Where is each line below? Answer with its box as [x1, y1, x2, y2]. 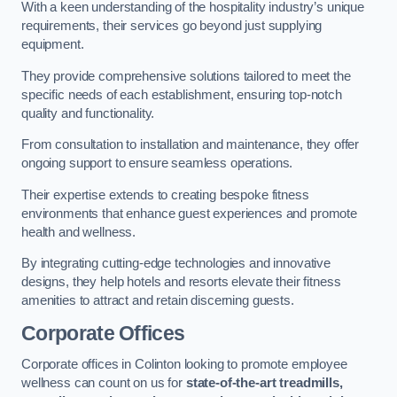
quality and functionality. [21, 105, 155, 121]
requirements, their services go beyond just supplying [21, 19, 323, 34]
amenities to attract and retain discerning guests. [21, 293, 294, 308]
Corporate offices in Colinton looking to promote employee [21, 357, 347, 372]
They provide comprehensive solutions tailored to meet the [21, 68, 351, 83]
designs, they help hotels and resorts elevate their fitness [21, 275, 341, 290]
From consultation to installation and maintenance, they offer [21, 137, 360, 152]
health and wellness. [21, 224, 136, 239]
